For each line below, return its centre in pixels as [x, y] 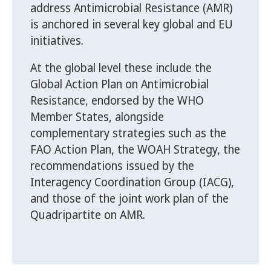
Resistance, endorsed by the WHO [117, 101]
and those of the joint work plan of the [129, 199]
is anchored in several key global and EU [132, 24]
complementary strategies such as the [128, 133]
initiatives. [57, 41]
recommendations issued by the [112, 166]
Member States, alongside [97, 117]
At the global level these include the [121, 68]
